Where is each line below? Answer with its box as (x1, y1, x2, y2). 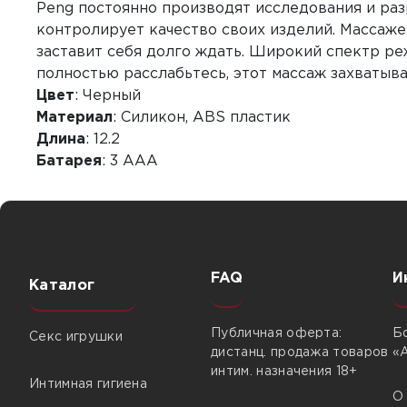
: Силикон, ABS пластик (113, 111, 291, 124)
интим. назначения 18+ (211, 366, 358, 377)
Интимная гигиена (29, 379, 148, 390)
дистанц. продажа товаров (211, 347, 389, 358)
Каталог (29, 279, 95, 293)
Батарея (36, 154, 102, 168)
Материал (36, 111, 113, 124)
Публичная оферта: (211, 328, 342, 339)
